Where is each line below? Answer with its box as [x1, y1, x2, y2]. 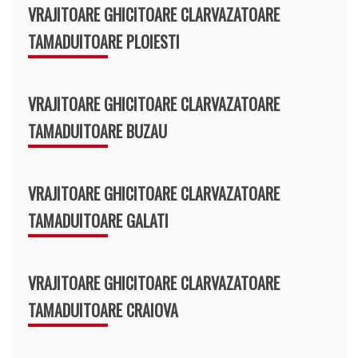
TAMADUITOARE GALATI [28, 208, 169, 233]
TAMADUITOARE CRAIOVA [28, 297, 178, 322]
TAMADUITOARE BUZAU [28, 118, 167, 143]
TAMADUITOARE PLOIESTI [28, 29, 180, 54]
